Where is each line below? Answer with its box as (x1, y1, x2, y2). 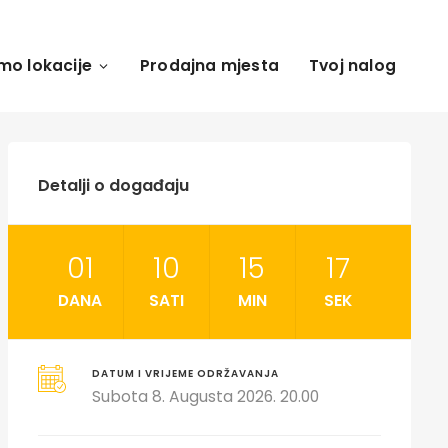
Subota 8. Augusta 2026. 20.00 (92, 386, 320, 407)
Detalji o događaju (37, 174, 189, 197)
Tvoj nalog (309, 55, 396, 76)
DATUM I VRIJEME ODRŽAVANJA (92, 367, 280, 380)
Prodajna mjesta (140, 55, 279, 76)
